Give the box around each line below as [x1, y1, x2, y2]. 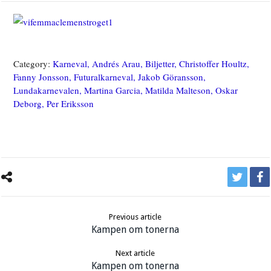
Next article [116, 249, 155, 258]
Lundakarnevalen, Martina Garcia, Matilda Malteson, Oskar [13, 84, 238, 97]
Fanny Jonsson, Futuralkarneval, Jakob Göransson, [13, 71, 206, 83]
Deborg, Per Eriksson [13, 97, 94, 110]
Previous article [109, 212, 162, 222]
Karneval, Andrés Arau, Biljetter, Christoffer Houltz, [53, 57, 250, 70]
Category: [13, 57, 53, 70]
